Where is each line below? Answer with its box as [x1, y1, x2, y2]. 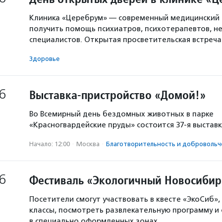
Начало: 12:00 [29, 140, 70, 148]
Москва [76, 140, 100, 148]
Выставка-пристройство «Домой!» [29, 87, 206, 103]
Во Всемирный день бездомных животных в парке [29, 110, 214, 118]
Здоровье [29, 55, 59, 62]
